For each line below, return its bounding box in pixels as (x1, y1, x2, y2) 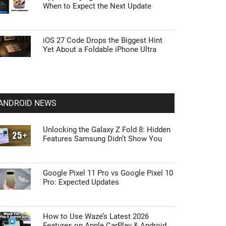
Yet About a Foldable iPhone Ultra (43, 45, 156, 54)
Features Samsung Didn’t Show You (43, 134, 162, 143)
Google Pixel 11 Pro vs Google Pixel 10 (43, 168, 173, 178)
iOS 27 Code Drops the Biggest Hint (43, 36, 162, 45)
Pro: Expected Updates (43, 178, 119, 187)
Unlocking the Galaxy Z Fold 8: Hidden (43, 125, 171, 134)
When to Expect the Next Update (43, 2, 151, 11)
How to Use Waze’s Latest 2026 (43, 212, 149, 221)
